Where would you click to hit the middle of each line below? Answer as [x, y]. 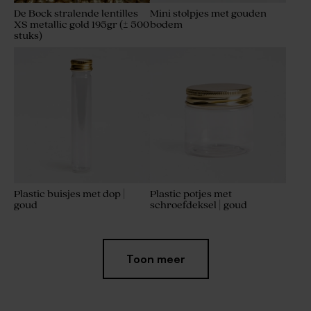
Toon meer [155, 259]
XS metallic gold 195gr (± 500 [82, 25]
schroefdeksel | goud [199, 205]
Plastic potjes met [191, 194]
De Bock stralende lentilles [76, 14]
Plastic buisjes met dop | [70, 194]
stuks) [28, 36]
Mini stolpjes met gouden [208, 14]
